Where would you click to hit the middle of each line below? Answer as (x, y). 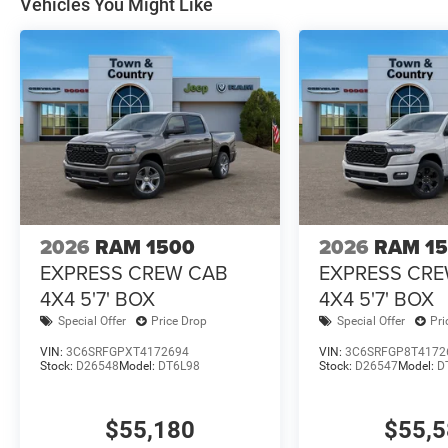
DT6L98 (179, 365)
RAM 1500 (145, 246)
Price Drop (179, 321)
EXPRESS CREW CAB (134, 272)
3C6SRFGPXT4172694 (127, 351)
